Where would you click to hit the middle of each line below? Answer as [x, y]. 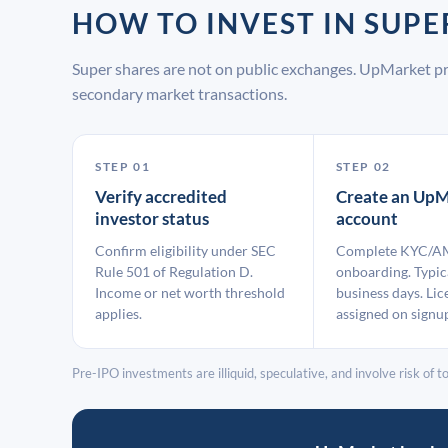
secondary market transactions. [179, 93]
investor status [152, 218]
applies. [118, 313]
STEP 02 [363, 166]
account [366, 218]
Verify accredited [161, 196]
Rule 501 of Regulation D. [174, 271]
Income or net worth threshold [190, 292]
